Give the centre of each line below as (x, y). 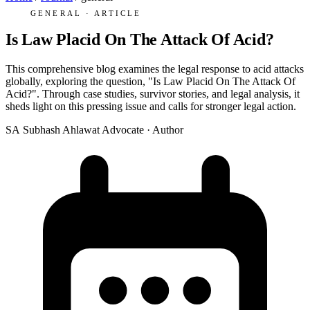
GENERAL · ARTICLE (86, 13)
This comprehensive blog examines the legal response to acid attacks (155, 69)
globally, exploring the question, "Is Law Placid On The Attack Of (151, 82)
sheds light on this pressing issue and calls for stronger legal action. (151, 107)
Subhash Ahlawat (61, 130)
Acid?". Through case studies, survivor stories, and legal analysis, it (153, 94)
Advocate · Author (142, 130)
